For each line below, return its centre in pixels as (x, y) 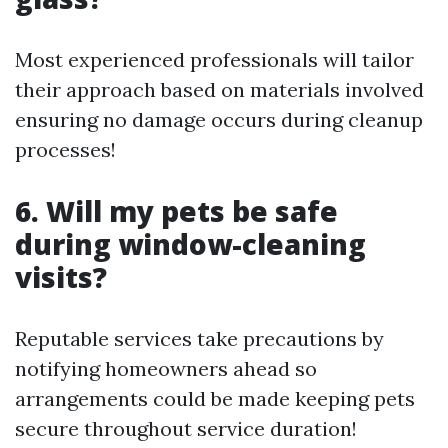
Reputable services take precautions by (199, 338)
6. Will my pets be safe (176, 211)
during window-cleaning (190, 244)
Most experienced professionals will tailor (214, 59)
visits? (61, 277)
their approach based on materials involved (219, 89)
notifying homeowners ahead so (166, 368)
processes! (65, 149)
